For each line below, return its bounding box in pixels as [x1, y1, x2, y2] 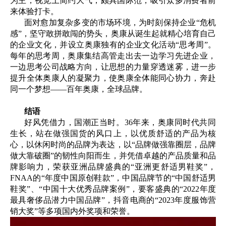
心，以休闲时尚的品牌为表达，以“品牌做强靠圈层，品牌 [10, 140, 216, 149]
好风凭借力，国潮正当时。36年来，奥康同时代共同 [24, 118, 216, 127]
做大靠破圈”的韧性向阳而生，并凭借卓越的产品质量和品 [10, 151, 216, 160]
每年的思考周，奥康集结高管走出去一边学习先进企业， [10, 51, 216, 61]
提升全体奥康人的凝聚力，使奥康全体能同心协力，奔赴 [10, 74, 216, 83]
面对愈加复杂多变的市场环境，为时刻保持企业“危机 [24, 18, 216, 27]
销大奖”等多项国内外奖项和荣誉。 [10, 207, 135, 216]
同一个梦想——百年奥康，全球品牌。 [10, 85, 147, 94]
